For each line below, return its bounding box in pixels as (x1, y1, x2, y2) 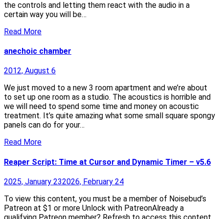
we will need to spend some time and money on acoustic (4, 102, 199, 111)
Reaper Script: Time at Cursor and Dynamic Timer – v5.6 (4, 157, 211, 167)
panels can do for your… (4, 120, 85, 130)
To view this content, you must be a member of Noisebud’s (4, 194, 206, 203)
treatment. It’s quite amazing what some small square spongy (4, 111, 215, 121)
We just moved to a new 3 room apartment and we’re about (4, 83, 207, 93)
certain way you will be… (4, 9, 87, 19)
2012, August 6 (4, 66, 56, 76)
